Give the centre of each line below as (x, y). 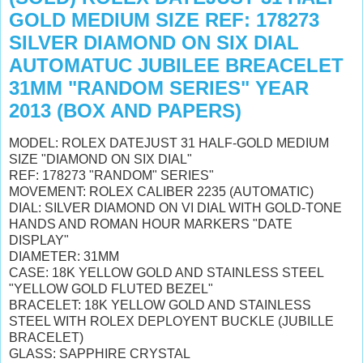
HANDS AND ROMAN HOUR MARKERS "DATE (151, 224)
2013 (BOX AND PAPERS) (125, 111)
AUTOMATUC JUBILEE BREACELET (176, 65)
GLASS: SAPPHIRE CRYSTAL (100, 353)
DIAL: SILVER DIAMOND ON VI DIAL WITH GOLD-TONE (175, 207)
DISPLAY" (39, 240)
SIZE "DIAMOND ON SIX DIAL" (100, 159)
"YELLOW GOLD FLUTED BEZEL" (111, 288)
